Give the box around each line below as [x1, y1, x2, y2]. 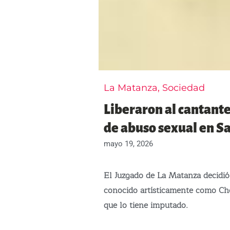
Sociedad [162, 82, 205, 93]
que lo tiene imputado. [104, 198, 188, 212]
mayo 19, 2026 [104, 139, 153, 148]
